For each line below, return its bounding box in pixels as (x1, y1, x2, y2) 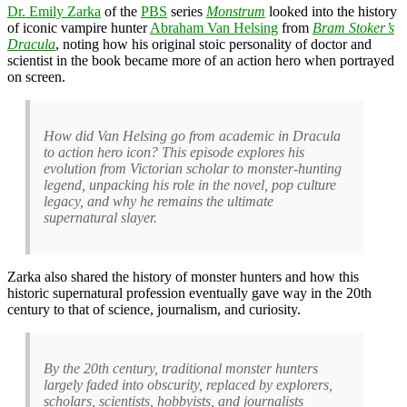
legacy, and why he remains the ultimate (44, 193, 273, 209)
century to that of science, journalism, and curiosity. (7, 301, 301, 317)
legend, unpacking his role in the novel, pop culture (44, 176, 336, 193)
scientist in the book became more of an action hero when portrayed (7, 52, 394, 68)
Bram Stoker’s (313, 19, 394, 35)
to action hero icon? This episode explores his (44, 144, 304, 160)
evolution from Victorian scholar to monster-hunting (44, 160, 342, 176)
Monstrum (206, 3, 265, 19)
